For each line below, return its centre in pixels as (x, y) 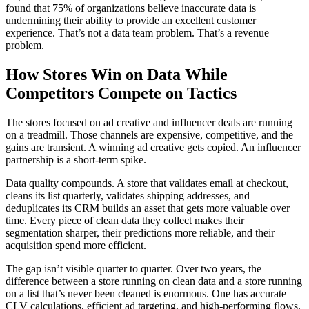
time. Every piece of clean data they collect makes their (125, 220)
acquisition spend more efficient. (76, 245)
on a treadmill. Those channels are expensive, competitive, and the (149, 134)
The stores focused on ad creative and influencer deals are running (149, 122)
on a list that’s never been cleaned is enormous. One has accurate (146, 293)
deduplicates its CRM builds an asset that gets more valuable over (148, 208)
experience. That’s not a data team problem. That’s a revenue (137, 32)
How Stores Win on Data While (117, 74)
